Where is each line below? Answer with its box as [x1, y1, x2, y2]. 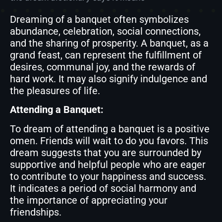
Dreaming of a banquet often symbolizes [10, 13, 189, 25]
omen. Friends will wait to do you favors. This [10, 134, 208, 147]
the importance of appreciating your [10, 194, 167, 206]
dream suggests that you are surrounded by [10, 146, 201, 159]
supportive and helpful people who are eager [10, 158, 206, 170]
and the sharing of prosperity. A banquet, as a [10, 37, 209, 49]
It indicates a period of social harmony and [10, 182, 196, 194]
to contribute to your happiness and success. [10, 170, 206, 182]
